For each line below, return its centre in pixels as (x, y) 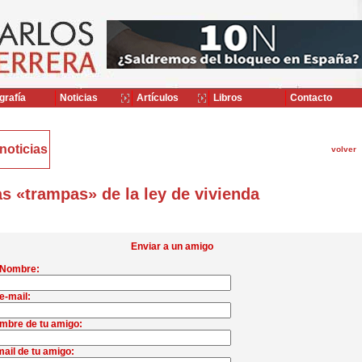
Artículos (156, 98)
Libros (227, 98)
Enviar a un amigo (172, 246)
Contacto (310, 98)
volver (343, 149)
